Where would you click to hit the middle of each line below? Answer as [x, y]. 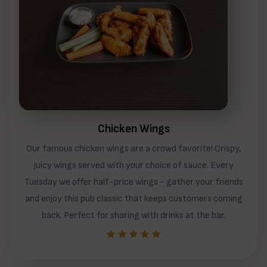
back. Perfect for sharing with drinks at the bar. [133, 216]
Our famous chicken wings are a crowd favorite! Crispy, [133, 149]
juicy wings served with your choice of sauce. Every [133, 166]
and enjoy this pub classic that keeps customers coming [133, 199]
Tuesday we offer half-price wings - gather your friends [133, 182]
